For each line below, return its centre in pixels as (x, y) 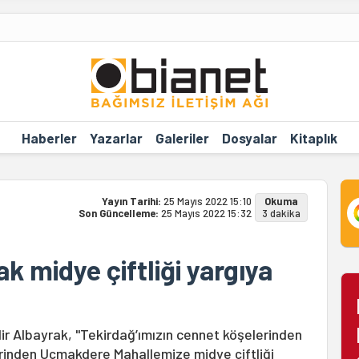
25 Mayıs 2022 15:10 (207, 201)
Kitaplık (313, 137)
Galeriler (182, 137)
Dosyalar (249, 137)
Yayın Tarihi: (132, 201)
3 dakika (281, 213)
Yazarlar (116, 137)
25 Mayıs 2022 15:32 (206, 213)
